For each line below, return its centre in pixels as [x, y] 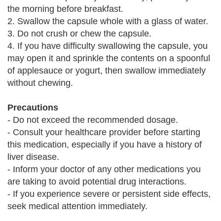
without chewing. [40, 83]
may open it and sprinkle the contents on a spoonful [109, 58]
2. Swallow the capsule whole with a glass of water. [108, 21]
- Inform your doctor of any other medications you [104, 169]
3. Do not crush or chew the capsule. [79, 34]
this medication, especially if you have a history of [105, 145]
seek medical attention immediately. [77, 206]
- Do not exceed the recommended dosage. [93, 120]
